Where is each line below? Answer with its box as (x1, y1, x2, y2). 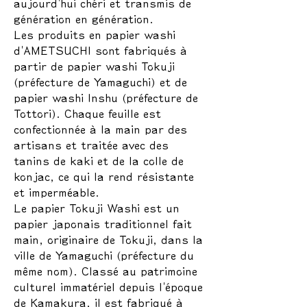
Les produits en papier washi (14, 29, 175, 40)
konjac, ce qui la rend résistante (14, 171, 194, 182)
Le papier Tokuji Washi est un (14, 202, 180, 214)
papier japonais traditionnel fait (14, 218, 192, 230)
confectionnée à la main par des (14, 123, 187, 135)
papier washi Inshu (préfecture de (14, 92, 198, 103)
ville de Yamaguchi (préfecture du (14, 249, 194, 261)
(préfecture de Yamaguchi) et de (14, 76, 187, 88)
